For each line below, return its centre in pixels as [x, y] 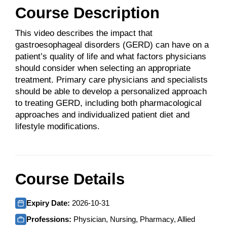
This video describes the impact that [84, 33]
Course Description [87, 13]
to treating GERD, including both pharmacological [108, 103]
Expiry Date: [49, 203]
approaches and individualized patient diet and [102, 115]
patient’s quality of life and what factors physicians [111, 57]
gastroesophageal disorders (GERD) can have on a [112, 45]
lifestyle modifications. [58, 127]
